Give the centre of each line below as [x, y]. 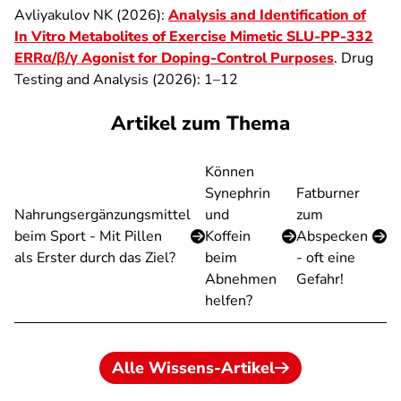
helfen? [229, 301]
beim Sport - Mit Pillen [88, 236]
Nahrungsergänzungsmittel [102, 215]
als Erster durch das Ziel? [95, 258]
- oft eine [325, 258]
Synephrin [238, 193]
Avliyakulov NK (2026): [91, 15]
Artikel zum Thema [200, 124]
